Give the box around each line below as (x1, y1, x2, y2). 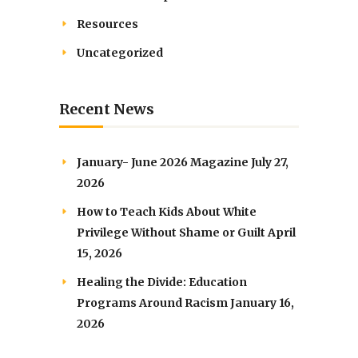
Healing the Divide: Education (77, 275, 247, 290)
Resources (77, 17, 138, 32)
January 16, (230, 296, 294, 311)
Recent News (59, 100, 154, 119)
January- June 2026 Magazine (77, 155, 249, 170)
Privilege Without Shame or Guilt (77, 225, 265, 241)
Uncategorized (77, 46, 163, 61)
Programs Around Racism (77, 296, 228, 311)
